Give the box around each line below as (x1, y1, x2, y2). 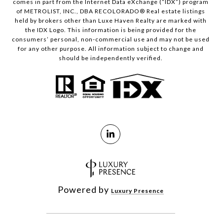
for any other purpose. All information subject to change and (17, 45, 204, 53)
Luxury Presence (110, 186, 164, 194)
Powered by (57, 184, 111, 195)
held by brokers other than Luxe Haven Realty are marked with (14, 17, 207, 25)
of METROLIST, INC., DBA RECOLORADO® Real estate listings (16, 7, 205, 15)
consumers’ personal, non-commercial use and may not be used (11, 36, 210, 43)
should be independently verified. (58, 54, 163, 62)
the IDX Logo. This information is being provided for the (25, 26, 196, 34)
